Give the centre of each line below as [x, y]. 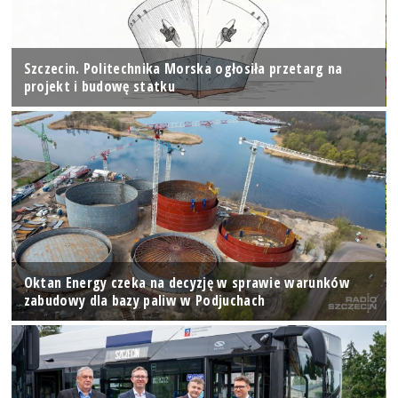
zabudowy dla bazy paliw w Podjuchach [144, 301]
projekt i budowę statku [99, 86]
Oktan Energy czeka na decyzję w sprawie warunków [187, 283]
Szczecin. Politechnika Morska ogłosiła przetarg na [183, 68]
